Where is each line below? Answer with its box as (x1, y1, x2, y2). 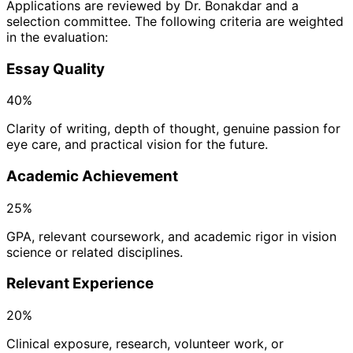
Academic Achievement (6, 166, 178, 185)
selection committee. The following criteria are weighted (6, 13, 344, 29)
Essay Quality (6, 59, 105, 78)
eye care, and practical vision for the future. (6, 136, 268, 153)
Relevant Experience (6, 274, 154, 293)
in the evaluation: (6, 28, 108, 45)
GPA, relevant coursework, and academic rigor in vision (6, 228, 336, 244)
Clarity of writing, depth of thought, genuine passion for (6, 121, 340, 137)
